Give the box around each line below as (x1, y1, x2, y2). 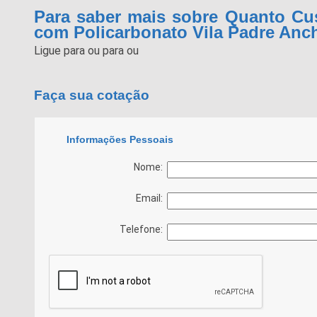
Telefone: (119, 223, 167, 235)
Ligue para (33, 43, 88, 57)
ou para (87, 43, 127, 57)
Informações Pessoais (66, 133, 173, 145)
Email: (135, 192, 167, 204)
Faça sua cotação (33, 88, 149, 103)
